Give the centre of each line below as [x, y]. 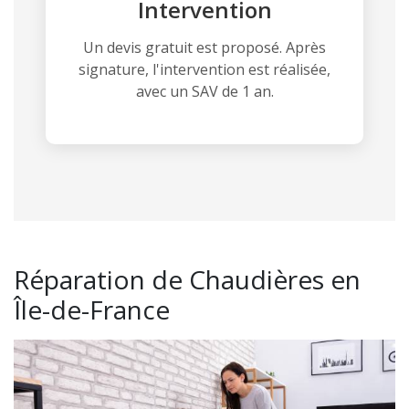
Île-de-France [92, 309]
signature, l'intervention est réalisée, [204, 69]
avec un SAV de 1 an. [204, 91]
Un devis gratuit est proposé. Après [204, 47]
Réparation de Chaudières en [187, 279]
